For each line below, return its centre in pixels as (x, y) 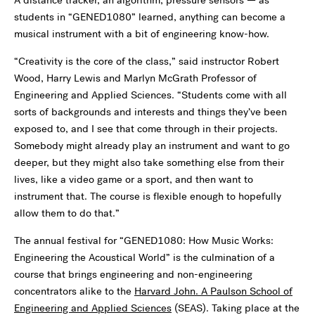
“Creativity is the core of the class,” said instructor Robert (147, 62)
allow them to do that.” (67, 213)
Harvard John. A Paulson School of (213, 291)
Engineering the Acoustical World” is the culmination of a (144, 258)
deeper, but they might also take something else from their (149, 163)
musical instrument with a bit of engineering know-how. (142, 34)
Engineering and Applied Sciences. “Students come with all (150, 95)
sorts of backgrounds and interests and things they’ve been (150, 112)
